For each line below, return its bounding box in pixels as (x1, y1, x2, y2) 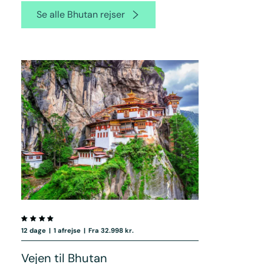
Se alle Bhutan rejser (36, 8, 125, 21)
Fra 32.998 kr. (88, 226, 134, 235)
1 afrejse (53, 226, 81, 235)
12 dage (21, 226, 46, 235)
